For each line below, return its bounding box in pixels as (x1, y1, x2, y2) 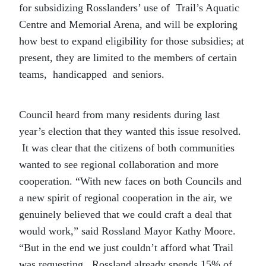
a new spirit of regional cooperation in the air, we (19, 191, 232, 204)
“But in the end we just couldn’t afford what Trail (19, 241, 233, 254)
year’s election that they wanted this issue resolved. (19, 125, 241, 137)
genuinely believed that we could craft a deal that (19, 208, 232, 220)
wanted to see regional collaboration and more (19, 158, 218, 170)
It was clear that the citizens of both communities (19, 141, 235, 154)
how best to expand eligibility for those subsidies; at (19, 34, 244, 47)
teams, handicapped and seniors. (19, 68, 164, 80)
